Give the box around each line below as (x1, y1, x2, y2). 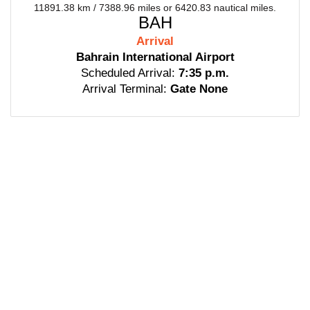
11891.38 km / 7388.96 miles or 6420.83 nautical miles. (34, 1, 276, 13)
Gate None (170, 82, 228, 95)
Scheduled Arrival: (81, 66, 175, 80)
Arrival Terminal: (82, 82, 167, 95)
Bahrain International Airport (75, 50, 235, 64)
